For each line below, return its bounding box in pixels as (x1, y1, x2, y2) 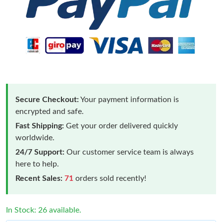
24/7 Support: (15, 148, 64, 156)
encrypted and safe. (15, 107, 84, 115)
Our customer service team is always (64, 148, 194, 156)
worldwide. (15, 133, 55, 142)
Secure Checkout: (15, 95, 79, 104)
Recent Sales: (15, 174, 62, 182)
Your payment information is (79, 95, 179, 104)
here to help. (15, 160, 59, 168)
